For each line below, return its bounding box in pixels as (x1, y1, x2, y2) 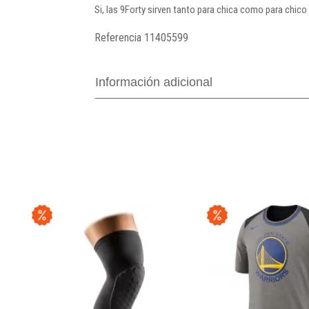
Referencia (94, 30, 141, 44)
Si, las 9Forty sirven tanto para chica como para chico (94, 3, 307, 16)
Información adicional (95, 74, 212, 89)
